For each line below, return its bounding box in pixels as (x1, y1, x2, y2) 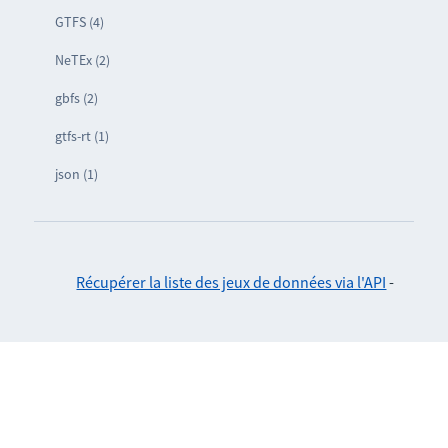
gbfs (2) (54, 88, 98, 107)
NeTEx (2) (54, 50, 110, 69)
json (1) (54, 164, 98, 183)
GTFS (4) (54, 12, 104, 31)
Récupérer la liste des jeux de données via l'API (76, 271, 387, 292)
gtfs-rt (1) (54, 126, 109, 145)
